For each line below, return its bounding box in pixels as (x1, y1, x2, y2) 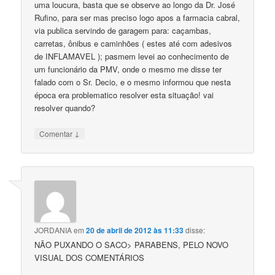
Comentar (39, 128, 75, 139)
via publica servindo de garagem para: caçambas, (34, 25, 212, 36)
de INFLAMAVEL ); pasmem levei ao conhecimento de (34, 50, 230, 62)
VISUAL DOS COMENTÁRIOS (34, 251, 145, 263)
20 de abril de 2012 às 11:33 (86, 224, 184, 236)
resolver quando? (34, 102, 96, 114)
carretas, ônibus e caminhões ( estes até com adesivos (34, 37, 233, 49)
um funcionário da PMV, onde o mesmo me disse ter (34, 63, 222, 75)
